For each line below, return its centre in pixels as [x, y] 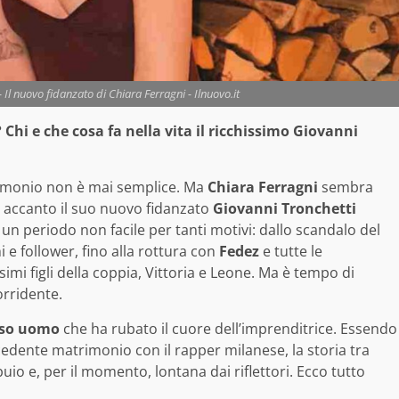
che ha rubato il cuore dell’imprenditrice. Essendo [228, 329]
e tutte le [291, 252]
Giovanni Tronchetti [285, 209]
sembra [347, 187]
